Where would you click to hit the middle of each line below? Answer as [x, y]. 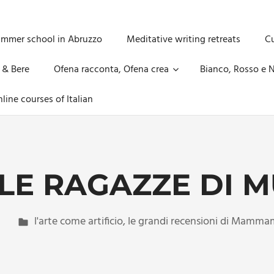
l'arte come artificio [78, 222]
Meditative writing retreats [183, 40]
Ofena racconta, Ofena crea [111, 70]
